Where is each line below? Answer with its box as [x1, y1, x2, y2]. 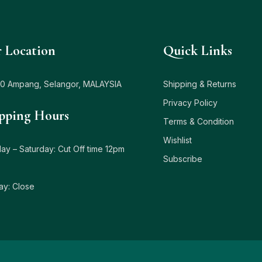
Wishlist [163, 135, 192, 145]
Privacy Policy [163, 97, 218, 108]
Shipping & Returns [163, 78, 237, 89]
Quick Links [163, 42, 233, 59]
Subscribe [163, 153, 203, 164]
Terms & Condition [163, 116, 235, 126]
